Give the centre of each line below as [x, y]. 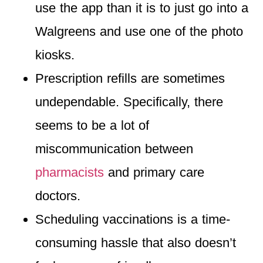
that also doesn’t [187, 242]
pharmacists [70, 172]
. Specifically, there [169, 102]
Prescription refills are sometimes [130, 78]
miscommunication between [114, 149]
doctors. [60, 195]
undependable [75, 102]
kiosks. [55, 55]
